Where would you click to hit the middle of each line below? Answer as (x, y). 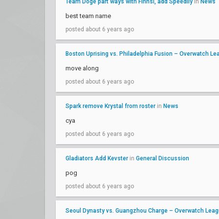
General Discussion (163, 158)
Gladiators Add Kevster (97, 158)
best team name (88, 16)
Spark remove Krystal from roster (110, 106)
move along (82, 68)
